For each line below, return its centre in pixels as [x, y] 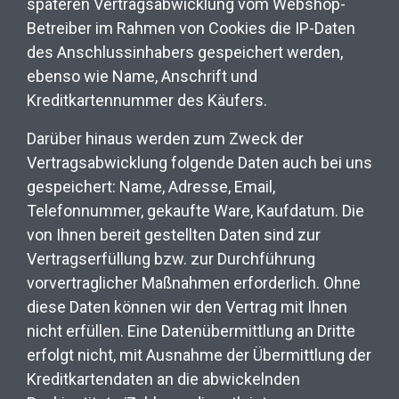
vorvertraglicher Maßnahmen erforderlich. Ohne [194, 282]
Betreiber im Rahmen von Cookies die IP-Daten [191, 28]
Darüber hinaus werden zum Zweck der [165, 138]
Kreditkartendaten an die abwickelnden [163, 379]
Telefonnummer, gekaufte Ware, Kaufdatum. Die [195, 210]
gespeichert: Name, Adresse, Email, [151, 186]
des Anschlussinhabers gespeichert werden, [185, 52]
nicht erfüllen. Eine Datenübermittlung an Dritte [191, 330]
